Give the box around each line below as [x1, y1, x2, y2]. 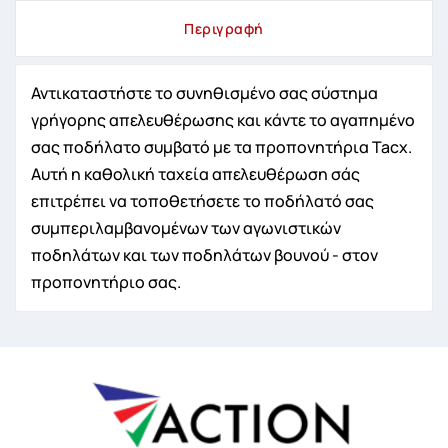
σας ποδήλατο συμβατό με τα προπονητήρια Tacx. [31, 135, 412, 158]
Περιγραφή [184, 18, 264, 38]
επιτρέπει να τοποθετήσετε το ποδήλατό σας [31, 189, 374, 212]
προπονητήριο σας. [31, 270, 181, 293]
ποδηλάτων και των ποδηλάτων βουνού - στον [31, 243, 378, 266]
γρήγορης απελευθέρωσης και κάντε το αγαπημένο [31, 108, 415, 131]
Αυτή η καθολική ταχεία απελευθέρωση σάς [31, 162, 360, 185]
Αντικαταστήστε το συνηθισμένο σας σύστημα [31, 81, 378, 104]
